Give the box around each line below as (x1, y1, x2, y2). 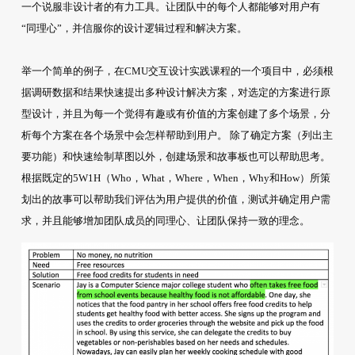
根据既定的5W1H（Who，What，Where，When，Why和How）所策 (21, 172, 330, 185)
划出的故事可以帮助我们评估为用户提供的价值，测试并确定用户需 (21, 193, 330, 206)
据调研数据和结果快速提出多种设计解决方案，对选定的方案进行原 (21, 86, 330, 99)
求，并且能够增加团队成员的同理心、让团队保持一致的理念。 (21, 215, 310, 227)
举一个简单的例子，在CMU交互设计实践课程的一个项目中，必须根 (21, 65, 334, 78)
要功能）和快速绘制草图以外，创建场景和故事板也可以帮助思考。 (21, 151, 330, 163)
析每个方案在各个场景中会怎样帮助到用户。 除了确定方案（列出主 (21, 129, 333, 142)
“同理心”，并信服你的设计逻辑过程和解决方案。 (21, 22, 247, 35)
